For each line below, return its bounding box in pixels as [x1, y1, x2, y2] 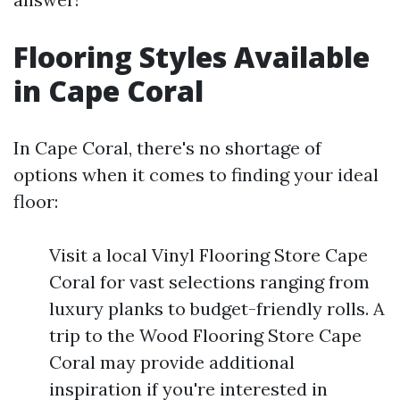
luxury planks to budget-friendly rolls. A [49, 297, 385, 320]
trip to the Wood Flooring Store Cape [49, 324, 362, 346]
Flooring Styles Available [13, 37, 370, 76]
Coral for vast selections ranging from [49, 271, 370, 293]
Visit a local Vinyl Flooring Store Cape [49, 244, 368, 266]
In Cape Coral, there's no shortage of [13, 137, 321, 159]
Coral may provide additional [49, 351, 295, 373]
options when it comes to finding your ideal [13, 163, 379, 186]
